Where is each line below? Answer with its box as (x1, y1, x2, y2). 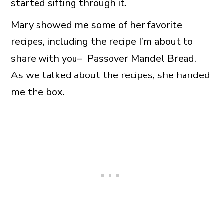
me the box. (10, 85, 65, 99)
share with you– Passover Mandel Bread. (10, 51, 196, 65)
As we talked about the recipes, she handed (10, 68, 210, 82)
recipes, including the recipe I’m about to (10, 35, 193, 48)
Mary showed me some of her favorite (10, 18, 182, 32)
